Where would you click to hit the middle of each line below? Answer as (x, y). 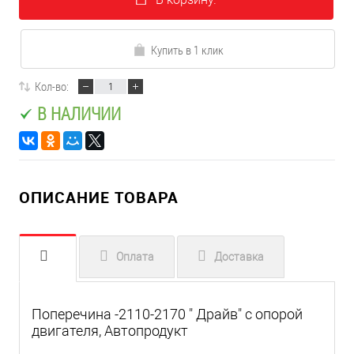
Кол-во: (52, 87)
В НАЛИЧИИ (79, 113)
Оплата (135, 257)
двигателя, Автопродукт (110, 331)
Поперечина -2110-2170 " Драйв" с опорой (167, 314)
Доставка (239, 257)
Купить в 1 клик (187, 50)
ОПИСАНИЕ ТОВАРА (99, 198)
